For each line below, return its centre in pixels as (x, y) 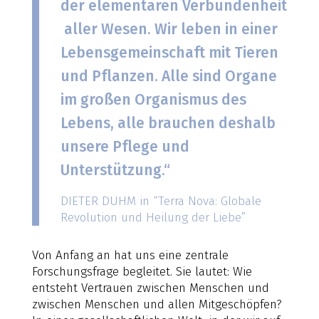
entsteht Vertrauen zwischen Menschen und (150, 288)
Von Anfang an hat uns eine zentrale (130, 255)
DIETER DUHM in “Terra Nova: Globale (161, 201)
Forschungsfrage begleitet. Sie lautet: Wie (142, 271)
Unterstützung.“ (115, 170)
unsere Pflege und (125, 146)
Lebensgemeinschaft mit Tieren (169, 52)
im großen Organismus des (153, 99)
